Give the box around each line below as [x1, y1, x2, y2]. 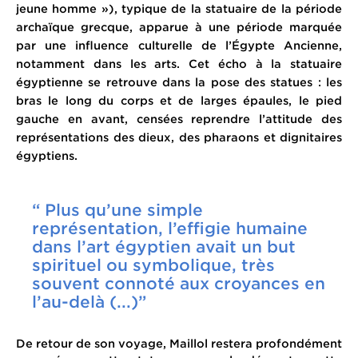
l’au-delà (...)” [32, 291, 146, 311]
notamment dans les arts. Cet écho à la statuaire [16, 57, 342, 71]
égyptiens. [16, 149, 78, 163]
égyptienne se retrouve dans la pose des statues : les [16, 75, 342, 89]
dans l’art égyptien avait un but [32, 236, 296, 256]
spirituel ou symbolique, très [32, 254, 275, 274]
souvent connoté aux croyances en [32, 272, 325, 292]
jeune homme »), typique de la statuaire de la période [16, 2, 342, 16]
